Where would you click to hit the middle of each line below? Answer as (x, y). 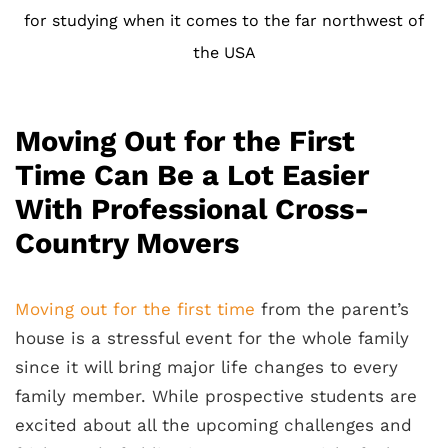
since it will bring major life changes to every (206, 367)
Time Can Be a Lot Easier (192, 175)
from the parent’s (332, 309)
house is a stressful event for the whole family (212, 338)
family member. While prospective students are (216, 396)
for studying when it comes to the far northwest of (224, 21)
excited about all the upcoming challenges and (213, 425)
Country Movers (127, 243)
